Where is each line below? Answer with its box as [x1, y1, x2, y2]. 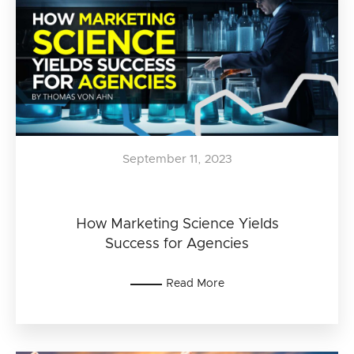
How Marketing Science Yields [75, 217, 279, 232]
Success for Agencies [105, 237, 249, 251]
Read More [165, 278, 224, 289]
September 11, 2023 [122, 153, 232, 165]
